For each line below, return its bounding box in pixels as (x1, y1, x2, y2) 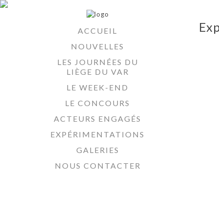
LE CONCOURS (65, 98, 130, 108)
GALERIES (76, 145, 119, 154)
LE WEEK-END (66, 83, 129, 92)
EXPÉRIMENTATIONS (50, 130, 145, 139)
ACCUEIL (78, 26, 117, 35)
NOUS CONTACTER (54, 161, 141, 170)
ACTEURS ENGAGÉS (54, 114, 141, 123)
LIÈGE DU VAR (66, 67, 129, 76)
